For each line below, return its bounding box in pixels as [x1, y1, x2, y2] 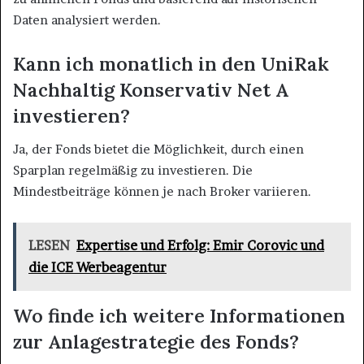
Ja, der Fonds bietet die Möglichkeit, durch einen [13, 141, 304, 157]
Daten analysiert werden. [13, 12, 161, 28]
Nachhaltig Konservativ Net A [13, 78, 288, 102]
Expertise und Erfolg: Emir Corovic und [76, 236, 324, 253]
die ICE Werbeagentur [28, 258, 167, 275]
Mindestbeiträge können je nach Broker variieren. [13, 183, 311, 199]
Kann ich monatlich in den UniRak [13, 52, 329, 76]
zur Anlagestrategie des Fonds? [13, 329, 299, 353]
